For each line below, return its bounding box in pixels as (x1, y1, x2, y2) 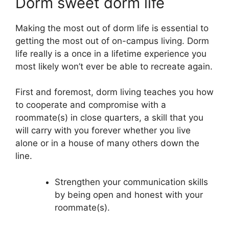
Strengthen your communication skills (54, 176, 208, 187)
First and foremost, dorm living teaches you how (15, 87, 214, 98)
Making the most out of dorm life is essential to (15, 22, 209, 33)
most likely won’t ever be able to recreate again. (15, 61, 213, 72)
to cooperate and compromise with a (15, 100, 166, 110)
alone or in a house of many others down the (15, 138, 199, 149)
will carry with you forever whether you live (15, 125, 191, 136)
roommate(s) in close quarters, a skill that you (15, 112, 203, 123)
